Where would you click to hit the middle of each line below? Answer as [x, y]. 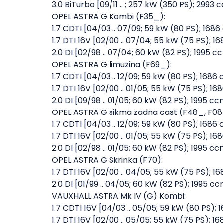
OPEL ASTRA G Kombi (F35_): [109, 17]
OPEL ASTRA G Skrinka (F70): [107, 160]
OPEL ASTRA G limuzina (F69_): [112, 64]
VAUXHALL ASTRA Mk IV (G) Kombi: [119, 196]
